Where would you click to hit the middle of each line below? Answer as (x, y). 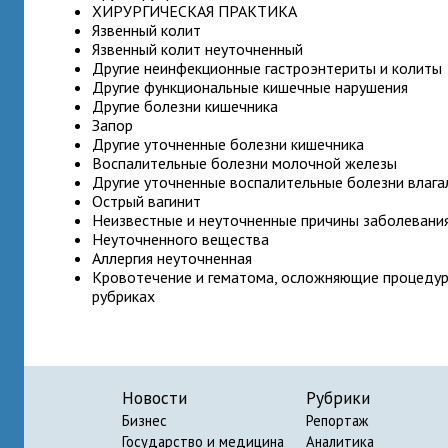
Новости (154, 397)
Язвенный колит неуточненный (198, 49)
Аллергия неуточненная (172, 258)
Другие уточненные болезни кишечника (228, 144)
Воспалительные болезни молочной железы (245, 163)
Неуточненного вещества (181, 239)
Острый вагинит (147, 201)
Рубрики (338, 397)
